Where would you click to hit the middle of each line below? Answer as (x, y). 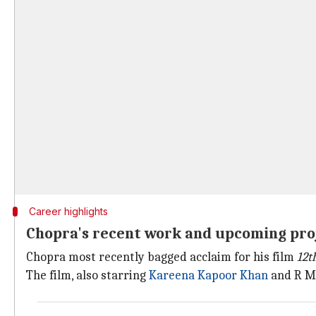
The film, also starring (87, 275)
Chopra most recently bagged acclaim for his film (162, 257)
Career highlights (68, 211)
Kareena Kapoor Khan (208, 275)
